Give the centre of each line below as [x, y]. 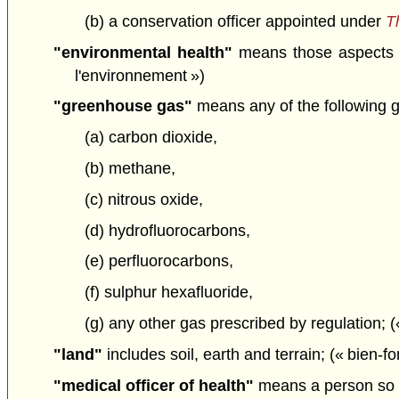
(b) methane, [130, 168]
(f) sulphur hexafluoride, [168, 293]
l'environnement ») [140, 75]
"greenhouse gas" [122, 106]
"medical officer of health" [153, 385]
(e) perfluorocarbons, [159, 261]
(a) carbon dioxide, [151, 138]
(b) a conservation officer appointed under [235, 21]
